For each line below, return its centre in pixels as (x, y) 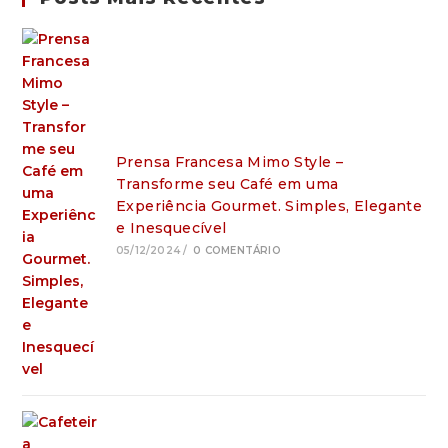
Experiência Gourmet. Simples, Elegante (269, 205)
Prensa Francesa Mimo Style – (229, 161)
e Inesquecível (171, 227)
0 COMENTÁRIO (237, 250)
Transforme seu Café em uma (227, 183)
